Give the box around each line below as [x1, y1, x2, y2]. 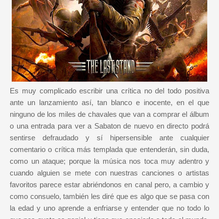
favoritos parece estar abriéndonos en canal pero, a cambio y [10, 180, 209, 189]
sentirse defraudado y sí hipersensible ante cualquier [10, 133, 209, 142]
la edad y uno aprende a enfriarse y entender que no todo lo [10, 204, 209, 213]
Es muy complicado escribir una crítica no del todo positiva [10, 87, 209, 95]
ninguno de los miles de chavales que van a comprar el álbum [10, 110, 209, 119]
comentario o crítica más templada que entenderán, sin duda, [10, 145, 209, 154]
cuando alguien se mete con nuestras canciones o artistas [10, 169, 209, 177]
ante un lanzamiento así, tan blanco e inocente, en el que [10, 98, 209, 107]
